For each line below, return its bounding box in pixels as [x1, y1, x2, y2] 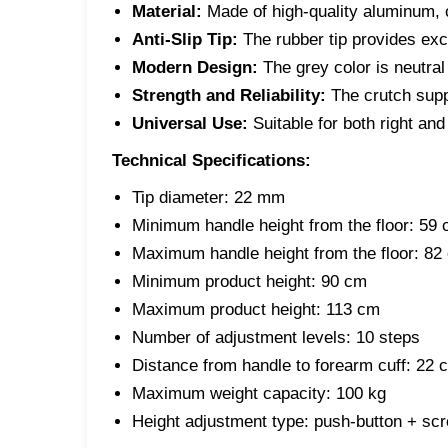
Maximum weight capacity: [132, 383, 331, 403]
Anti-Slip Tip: [132, 29, 243, 49]
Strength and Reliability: [132, 85, 331, 105]
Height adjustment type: [132, 411, 309, 431]
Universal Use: [132, 113, 253, 133]
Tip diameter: [132, 187, 229, 207]
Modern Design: [132, 57, 263, 77]
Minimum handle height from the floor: [132, 215, 414, 235]
